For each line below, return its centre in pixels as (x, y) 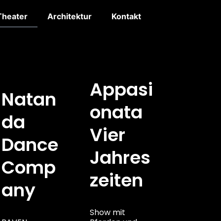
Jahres (120, 157)
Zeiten (117, 180)
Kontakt (126, 16)
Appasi (122, 89)
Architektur (69, 16)
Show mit (108, 212)
